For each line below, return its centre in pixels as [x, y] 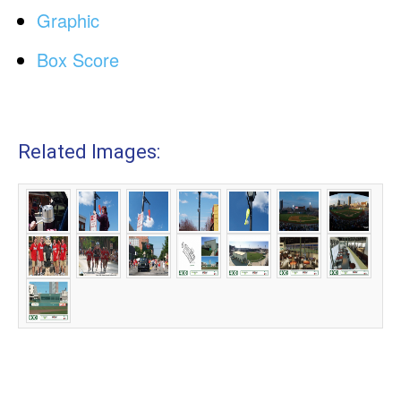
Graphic [68, 21]
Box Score [78, 60]
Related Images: [89, 152]
